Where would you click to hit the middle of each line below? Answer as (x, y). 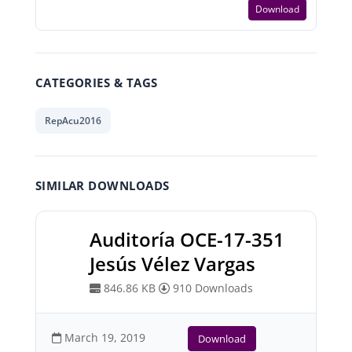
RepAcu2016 (73, 121)
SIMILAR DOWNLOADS (102, 185)
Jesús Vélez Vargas (172, 264)
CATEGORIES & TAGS (96, 82)
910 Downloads (211, 288)
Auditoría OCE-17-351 (187, 239)
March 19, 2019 (103, 337)
